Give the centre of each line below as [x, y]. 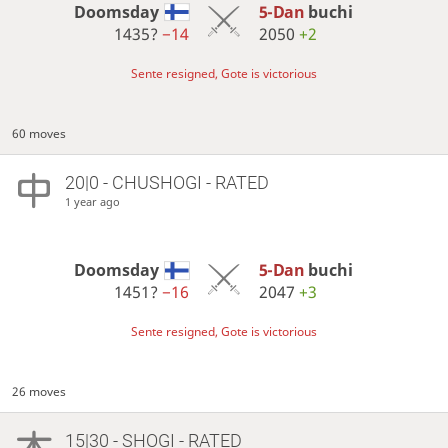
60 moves [39, 133]
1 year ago [92, 201]
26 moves [39, 391]
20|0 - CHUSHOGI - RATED [166, 182]
